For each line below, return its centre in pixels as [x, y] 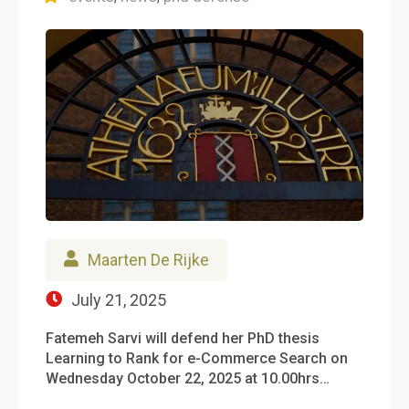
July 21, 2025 [119, 299]
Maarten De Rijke [148, 259]
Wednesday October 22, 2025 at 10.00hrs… [188, 378]
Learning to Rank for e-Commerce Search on [197, 358]
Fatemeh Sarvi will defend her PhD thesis [183, 338]
